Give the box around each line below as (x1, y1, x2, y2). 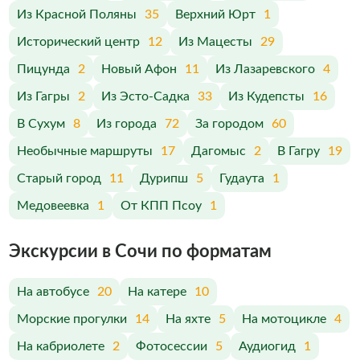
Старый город (16, 172, 101, 185)
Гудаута (219, 172, 264, 185)
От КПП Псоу (120, 199, 202, 212)
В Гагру (276, 145, 320, 157)
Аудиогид (238, 340, 296, 353)
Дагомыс (190, 145, 246, 157)
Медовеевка (16, 199, 89, 212)
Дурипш (139, 172, 188, 185)
